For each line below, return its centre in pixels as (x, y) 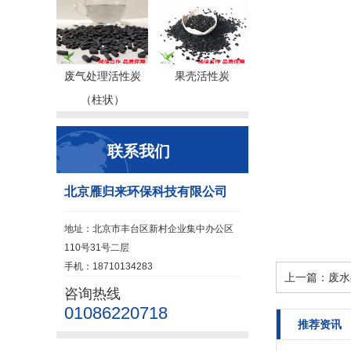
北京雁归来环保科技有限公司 (146, 192)
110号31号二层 (97, 248)
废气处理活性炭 (102, 76)
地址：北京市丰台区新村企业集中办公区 (149, 229)
